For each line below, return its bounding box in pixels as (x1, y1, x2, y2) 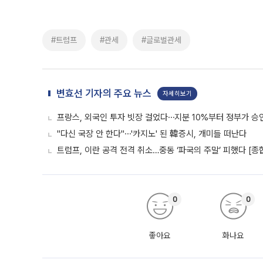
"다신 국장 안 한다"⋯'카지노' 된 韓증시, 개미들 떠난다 (57, 129, 247, 139)
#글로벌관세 (141, 35, 181, 45)
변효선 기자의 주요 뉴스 (56, 87, 151, 99)
